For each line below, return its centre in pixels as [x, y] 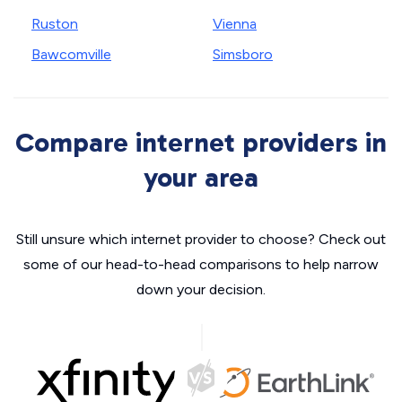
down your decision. [201, 290]
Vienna [235, 24]
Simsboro [243, 55]
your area [201, 178]
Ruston [55, 24]
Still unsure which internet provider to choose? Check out [201, 240]
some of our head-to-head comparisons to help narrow [201, 265]
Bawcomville [71, 55]
